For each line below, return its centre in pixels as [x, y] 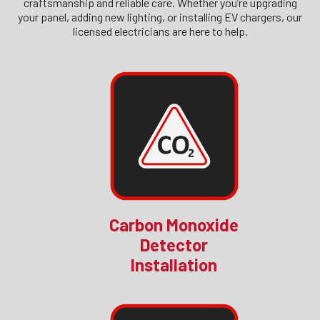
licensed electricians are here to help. [160, 31]
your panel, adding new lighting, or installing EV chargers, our [160, 17]
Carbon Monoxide [174, 225]
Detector [174, 245]
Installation [174, 265]
